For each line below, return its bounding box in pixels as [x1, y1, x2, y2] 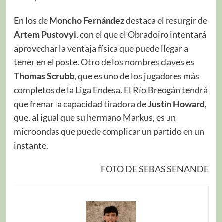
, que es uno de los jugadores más [74, 70, 199, 81]
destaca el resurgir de [124, 14, 207, 26]
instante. [13, 139, 48, 151]
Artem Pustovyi [13, 28, 76, 40]
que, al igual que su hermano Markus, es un [13, 111, 176, 123]
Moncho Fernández [49, 14, 124, 26]
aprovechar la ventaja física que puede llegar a [13, 42, 188, 54]
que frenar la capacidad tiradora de [13, 98, 148, 109]
